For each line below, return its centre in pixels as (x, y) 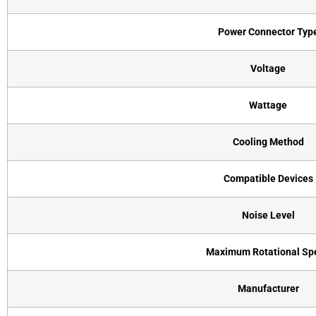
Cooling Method (268, 142)
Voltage (268, 68)
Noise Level (268, 215)
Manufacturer (268, 288)
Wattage (268, 105)
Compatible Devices (268, 178)
